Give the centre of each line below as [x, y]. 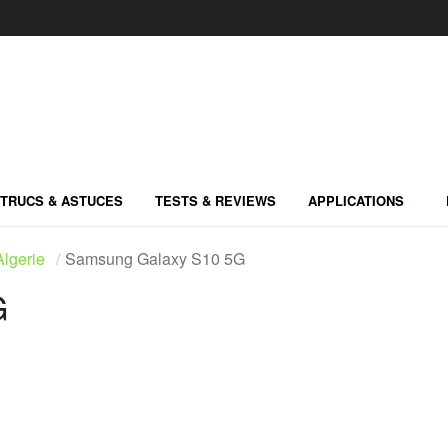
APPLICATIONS [356, 200]
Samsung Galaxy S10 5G [155, 258]
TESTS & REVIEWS [215, 200]
